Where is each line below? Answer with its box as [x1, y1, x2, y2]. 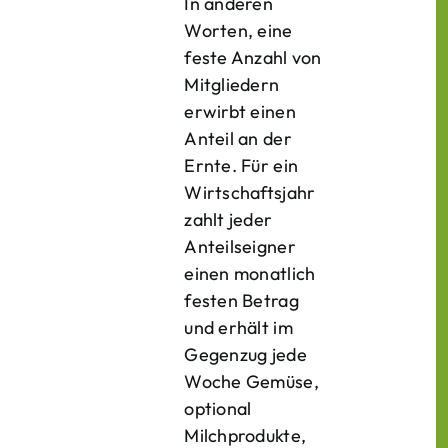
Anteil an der [184, 127, 292, 150]
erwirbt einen [184, 100, 296, 123]
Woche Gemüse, [184, 370, 319, 393]
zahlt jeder [184, 208, 273, 231]
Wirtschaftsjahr [184, 181, 316, 204]
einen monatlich [184, 262, 316, 285]
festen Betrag [184, 289, 299, 312]
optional [184, 397, 252, 420]
